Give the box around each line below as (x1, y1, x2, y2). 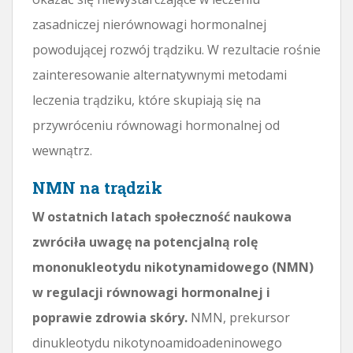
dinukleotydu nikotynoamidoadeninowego (32, 333, 282, 351)
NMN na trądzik (32, 176, 162, 198)
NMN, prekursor (188, 308, 290, 326)
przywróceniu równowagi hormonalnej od (32, 116, 280, 134)
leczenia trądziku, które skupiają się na (32, 91, 261, 109)
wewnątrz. (32, 141, 92, 159)
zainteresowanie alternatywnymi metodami (32, 65, 287, 84)
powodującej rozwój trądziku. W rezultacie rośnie (32, 40, 321, 58)
